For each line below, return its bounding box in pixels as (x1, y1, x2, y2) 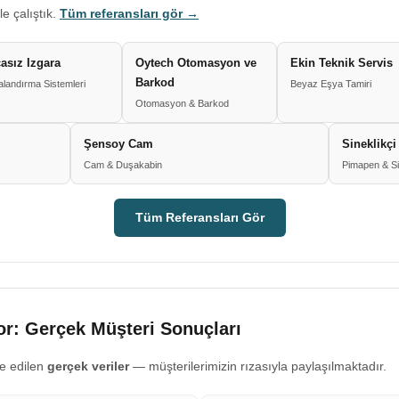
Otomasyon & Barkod (135, 98, 229, 109)
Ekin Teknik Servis (290, 56, 393, 69)
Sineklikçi (342, 137, 396, 151)
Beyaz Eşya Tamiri (290, 78, 371, 89)
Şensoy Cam (84, 137, 153, 151)
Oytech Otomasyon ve (135, 56, 256, 69)
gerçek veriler (47, 359, 129, 373)
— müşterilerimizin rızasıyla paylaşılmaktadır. (129, 359, 387, 373)
